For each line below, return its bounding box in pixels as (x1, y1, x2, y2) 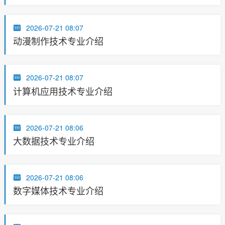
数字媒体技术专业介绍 (13, 183, 103, 197)
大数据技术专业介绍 (13, 134, 94, 147)
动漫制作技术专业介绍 (13, 34, 103, 48)
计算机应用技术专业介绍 (13, 84, 113, 97)
